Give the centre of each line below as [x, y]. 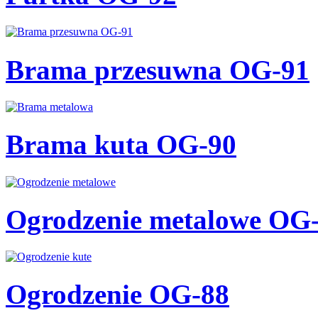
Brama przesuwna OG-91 [158, 70]
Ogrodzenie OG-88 [117, 295]
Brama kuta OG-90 [121, 145]
